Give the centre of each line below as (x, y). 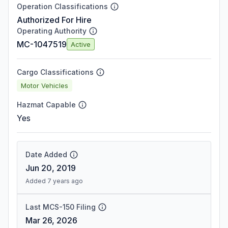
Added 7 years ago (54, 181)
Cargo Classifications (55, 72)
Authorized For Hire (54, 20)
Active (81, 44)
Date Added (46, 154)
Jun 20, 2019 (51, 168)
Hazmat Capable (46, 105)
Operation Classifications (62, 6)
